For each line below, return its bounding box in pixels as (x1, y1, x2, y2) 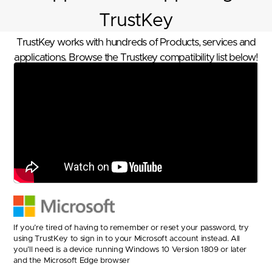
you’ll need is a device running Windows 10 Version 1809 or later (13, 246, 246, 254)
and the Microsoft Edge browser (13, 257, 130, 265)
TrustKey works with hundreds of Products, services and (16, 37, 256, 47)
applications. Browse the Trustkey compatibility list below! (13, 52, 259, 63)
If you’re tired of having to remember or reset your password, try (13, 224, 249, 232)
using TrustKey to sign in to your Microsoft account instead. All (13, 235, 240, 243)
